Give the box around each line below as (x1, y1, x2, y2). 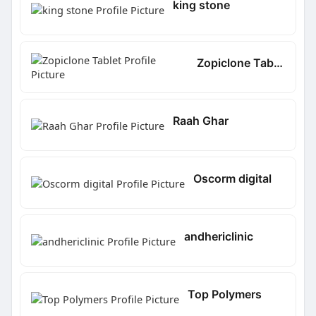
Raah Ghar (172, 114, 229, 128)
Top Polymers (187, 287, 262, 302)
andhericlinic (183, 229, 253, 244)
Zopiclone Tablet (274, 56, 284, 71)
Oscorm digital (193, 171, 272, 186)
